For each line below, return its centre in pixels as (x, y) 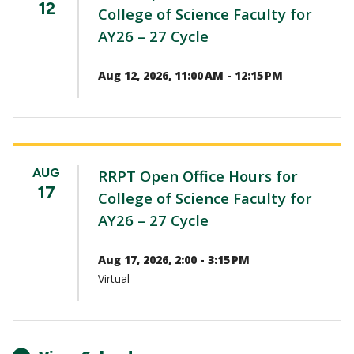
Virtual (114, 278)
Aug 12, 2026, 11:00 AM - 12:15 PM (190, 75)
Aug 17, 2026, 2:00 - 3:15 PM (174, 259)
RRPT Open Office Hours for (198, 175)
